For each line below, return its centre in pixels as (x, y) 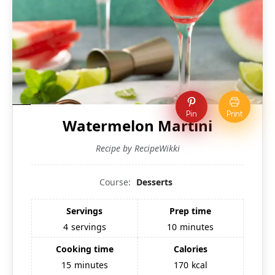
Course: (116, 182)
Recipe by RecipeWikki (137, 148)
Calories (190, 249)
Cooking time (84, 249)
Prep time (191, 211)
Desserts (154, 182)
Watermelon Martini (137, 125)
